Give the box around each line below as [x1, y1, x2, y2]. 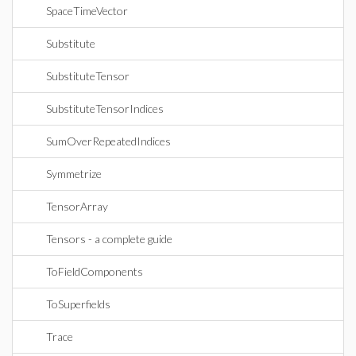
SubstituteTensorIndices [46, 102, 164, 115]
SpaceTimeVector [46, 4, 128, 17]
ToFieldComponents [46, 265, 143, 278]
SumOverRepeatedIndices [46, 134, 171, 148]
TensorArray [46, 199, 108, 213]
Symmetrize [46, 167, 102, 180]
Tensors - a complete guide [46, 232, 172, 246]
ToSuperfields [46, 297, 110, 311]
